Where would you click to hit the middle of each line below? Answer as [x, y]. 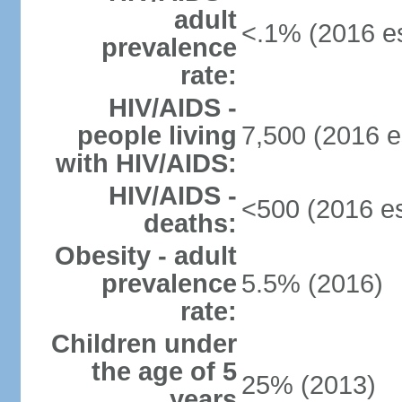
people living [157, 135]
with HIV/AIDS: [146, 163]
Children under [144, 344]
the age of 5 [164, 371]
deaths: [190, 223]
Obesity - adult [145, 256]
